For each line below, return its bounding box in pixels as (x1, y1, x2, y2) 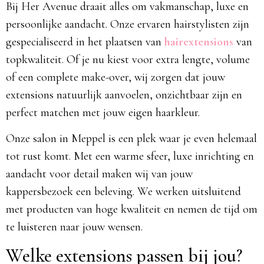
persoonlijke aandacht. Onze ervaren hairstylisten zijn (6, 16, 249, 31)
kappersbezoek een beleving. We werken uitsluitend (6, 184, 241, 199)
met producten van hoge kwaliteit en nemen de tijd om (6, 202, 258, 217)
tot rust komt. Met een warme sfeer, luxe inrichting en (6, 149, 254, 164)
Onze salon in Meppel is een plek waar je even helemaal (6, 131, 257, 146)
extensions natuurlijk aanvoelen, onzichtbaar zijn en (6, 87, 242, 102)
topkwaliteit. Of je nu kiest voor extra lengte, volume (6, 52, 250, 67)
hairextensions (164, 34, 233, 49)
